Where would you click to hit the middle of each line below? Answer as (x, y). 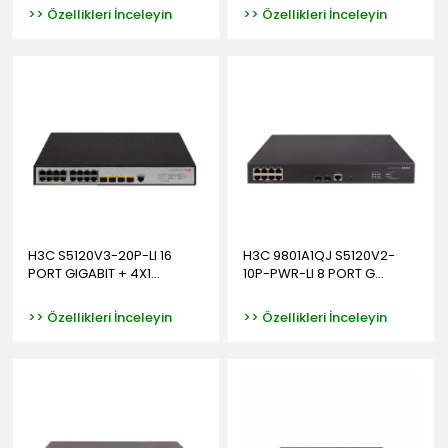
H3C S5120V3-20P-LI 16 (100, 256)
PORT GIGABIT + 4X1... (94, 274)
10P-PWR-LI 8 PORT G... (313, 274)
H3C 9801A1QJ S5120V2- (318, 256)
